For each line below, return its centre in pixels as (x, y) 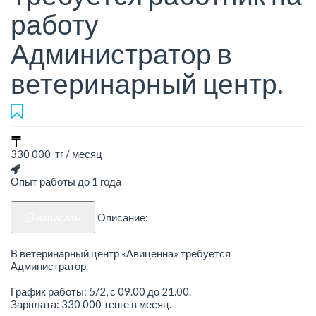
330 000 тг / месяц (56, 154)
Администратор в (121, 54)
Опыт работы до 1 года (66, 182)
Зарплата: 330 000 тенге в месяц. (91, 304)
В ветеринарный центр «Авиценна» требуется (121, 253)
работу (55, 24)
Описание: (122, 218)
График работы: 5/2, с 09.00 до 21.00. (101, 291)
